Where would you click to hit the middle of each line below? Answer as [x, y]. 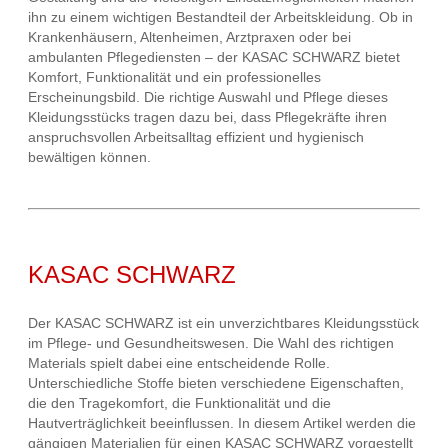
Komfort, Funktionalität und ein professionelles [174, 77]
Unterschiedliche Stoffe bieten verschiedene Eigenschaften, [216, 383]
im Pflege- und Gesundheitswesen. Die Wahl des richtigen [211, 343]
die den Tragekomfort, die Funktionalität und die [179, 403]
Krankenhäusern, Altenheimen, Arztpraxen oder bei [189, 37]
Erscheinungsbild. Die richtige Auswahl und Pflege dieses [208, 97]
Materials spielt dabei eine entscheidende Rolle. [179, 363]
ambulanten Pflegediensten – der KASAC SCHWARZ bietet [214, 57]
